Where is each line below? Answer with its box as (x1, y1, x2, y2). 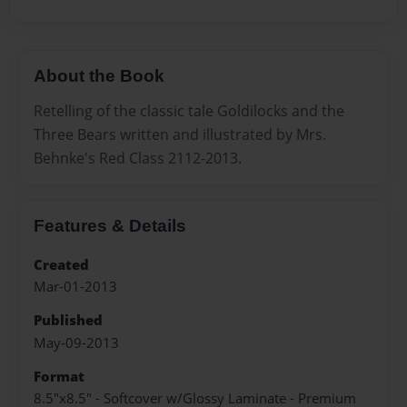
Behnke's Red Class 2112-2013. (34, 147, 242, 168)
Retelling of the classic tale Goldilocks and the (34, 100, 344, 121)
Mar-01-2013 (34, 276, 117, 296)
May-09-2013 (34, 333, 119, 352)
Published (34, 311, 103, 331)
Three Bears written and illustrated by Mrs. (34, 124, 326, 144)
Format (34, 367, 84, 387)
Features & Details (34, 215, 186, 235)
